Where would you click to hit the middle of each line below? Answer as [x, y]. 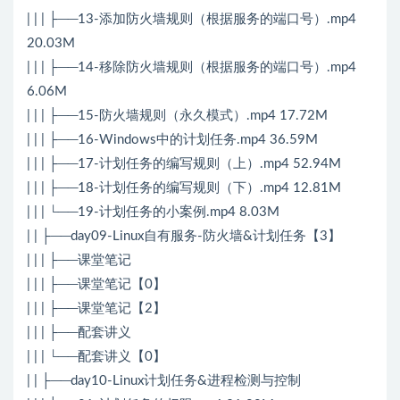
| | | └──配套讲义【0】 [96, 357]
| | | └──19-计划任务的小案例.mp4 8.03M [153, 212]
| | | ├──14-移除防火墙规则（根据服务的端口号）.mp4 [192, 68]
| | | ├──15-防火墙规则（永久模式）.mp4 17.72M [177, 116]
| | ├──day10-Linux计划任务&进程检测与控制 [164, 381]
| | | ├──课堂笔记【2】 [96, 309]
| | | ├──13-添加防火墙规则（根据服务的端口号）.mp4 [192, 20]
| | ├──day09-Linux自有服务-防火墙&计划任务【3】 [184, 237]
